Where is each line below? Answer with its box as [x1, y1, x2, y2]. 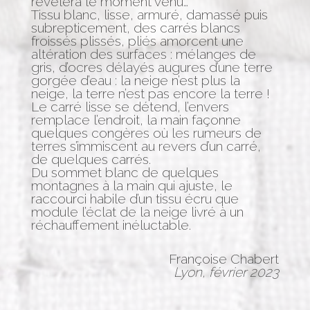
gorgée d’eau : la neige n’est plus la [30, 72, 240, 88]
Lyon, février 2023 [174, 264, 280, 280]
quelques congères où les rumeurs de [30, 125, 262, 140]
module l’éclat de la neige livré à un [30, 203, 244, 219]
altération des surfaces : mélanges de [30, 46, 256, 62]
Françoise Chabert [169, 250, 280, 266]
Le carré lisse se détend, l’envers [30, 98, 229, 114]
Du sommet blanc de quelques [30, 164, 219, 180]
